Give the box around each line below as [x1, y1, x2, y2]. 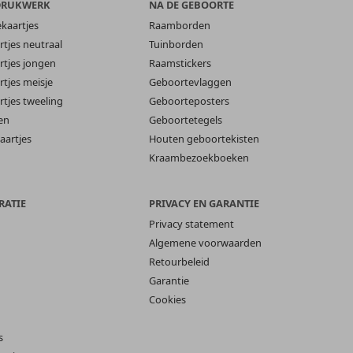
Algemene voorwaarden [149, 236, 262, 251]
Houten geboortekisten [149, 132, 260, 147]
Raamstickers [149, 56, 212, 71]
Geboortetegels [149, 113, 223, 128]
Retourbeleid [149, 255, 210, 269]
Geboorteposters [149, 94, 230, 109]
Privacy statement [149, 217, 235, 232]
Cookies [149, 292, 187, 307]
